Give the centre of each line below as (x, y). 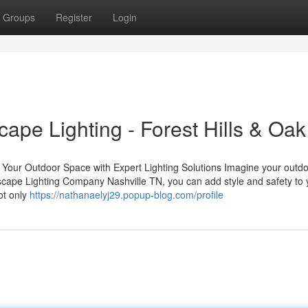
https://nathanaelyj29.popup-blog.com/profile (126, 195)
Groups (19, 17)
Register (74, 17)
